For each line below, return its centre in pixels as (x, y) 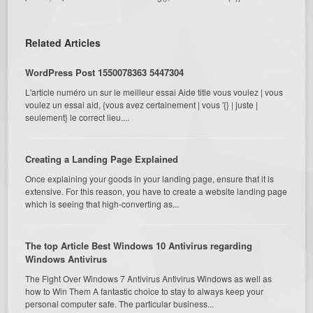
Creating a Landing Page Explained (102, 159)
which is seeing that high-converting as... (102, 203)
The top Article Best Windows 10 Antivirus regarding (139, 245)
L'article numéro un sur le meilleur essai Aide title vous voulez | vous (154, 92)
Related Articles (63, 42)
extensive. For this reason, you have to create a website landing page (156, 191)
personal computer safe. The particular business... (120, 303)
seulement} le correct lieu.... (78, 117)
